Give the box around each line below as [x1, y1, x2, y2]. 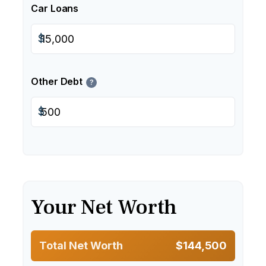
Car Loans [31, 2, 79, 14]
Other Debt [31, 75, 83, 87]
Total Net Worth [39, 239, 123, 252]
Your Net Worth [31, 194, 177, 221]
